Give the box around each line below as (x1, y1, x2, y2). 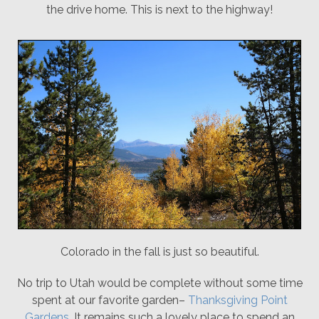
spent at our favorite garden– (31, 293, 188, 307)
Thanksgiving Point (187, 293, 288, 307)
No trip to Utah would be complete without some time (16, 276, 303, 290)
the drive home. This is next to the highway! (46, 3, 273, 16)
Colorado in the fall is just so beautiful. (60, 245, 259, 258)
